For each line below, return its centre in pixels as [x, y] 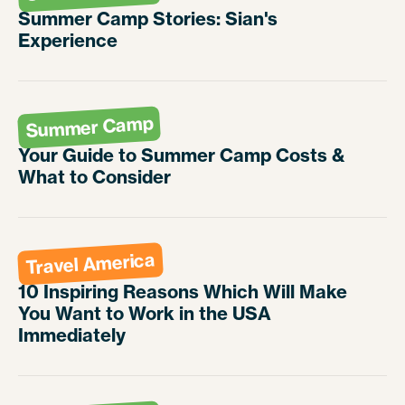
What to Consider [94, 177]
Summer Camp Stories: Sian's [148, 19]
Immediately [72, 335]
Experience [68, 41]
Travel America [90, 264]
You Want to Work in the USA [145, 314]
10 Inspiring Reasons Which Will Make [183, 292]
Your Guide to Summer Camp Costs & [181, 155]
